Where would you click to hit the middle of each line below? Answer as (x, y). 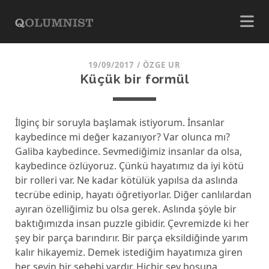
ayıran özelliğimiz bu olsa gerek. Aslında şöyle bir (125, 209)
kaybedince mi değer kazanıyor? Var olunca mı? (122, 137)
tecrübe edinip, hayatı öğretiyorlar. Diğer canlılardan (133, 195)
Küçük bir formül (134, 79)
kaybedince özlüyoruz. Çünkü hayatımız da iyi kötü (129, 166)
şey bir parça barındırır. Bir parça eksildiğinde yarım (131, 238)
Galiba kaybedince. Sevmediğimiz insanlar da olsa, (128, 151)
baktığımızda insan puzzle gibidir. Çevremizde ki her (132, 223)
